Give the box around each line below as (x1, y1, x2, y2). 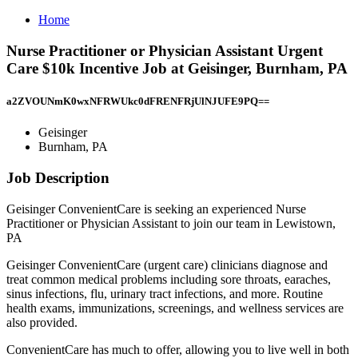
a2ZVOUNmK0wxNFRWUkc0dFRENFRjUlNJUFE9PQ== (6, 94, 269, 107)
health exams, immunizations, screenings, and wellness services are (6, 300, 344, 315)
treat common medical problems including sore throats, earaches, (6, 272, 331, 286)
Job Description (6, 169, 109, 186)
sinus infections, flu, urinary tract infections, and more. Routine (6, 286, 323, 300)
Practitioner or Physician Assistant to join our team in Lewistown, (6, 216, 336, 230)
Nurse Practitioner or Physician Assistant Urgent (6, 42, 323, 59)
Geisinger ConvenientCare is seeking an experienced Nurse (6, 201, 306, 216)
